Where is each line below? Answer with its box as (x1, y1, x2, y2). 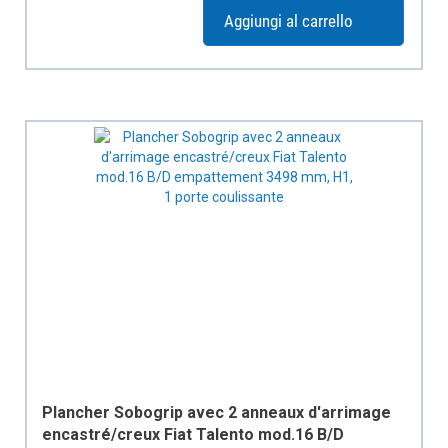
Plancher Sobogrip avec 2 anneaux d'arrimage (42, 403, 391, 422)
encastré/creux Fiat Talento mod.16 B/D (42, 425, 344, 444)
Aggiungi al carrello (224, 11, 353, 31)
